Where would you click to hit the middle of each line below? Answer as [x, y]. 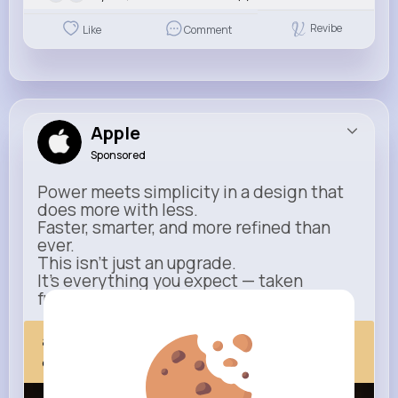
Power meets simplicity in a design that [191, 192]
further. [66, 299]
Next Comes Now [124, 360]
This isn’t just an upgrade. [137, 263]
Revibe [326, 28]
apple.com [84, 341]
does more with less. [118, 210]
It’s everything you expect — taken [170, 281]
